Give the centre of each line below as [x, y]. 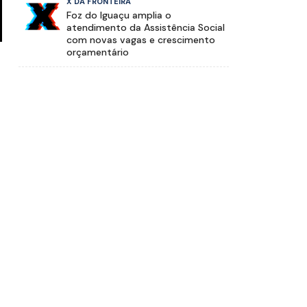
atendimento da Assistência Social [146, 28]
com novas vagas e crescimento [141, 40]
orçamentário [98, 52]
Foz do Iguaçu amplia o [119, 15]
